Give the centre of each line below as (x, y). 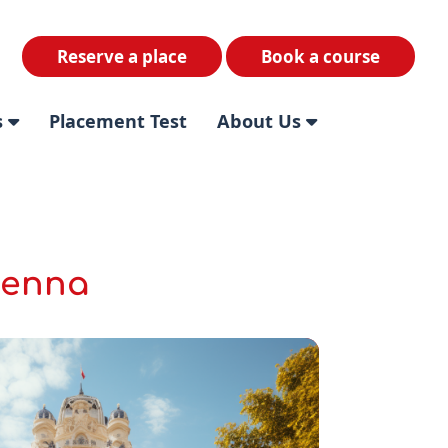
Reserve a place (122, 56)
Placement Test (117, 121)
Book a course (321, 56)
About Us (261, 121)
